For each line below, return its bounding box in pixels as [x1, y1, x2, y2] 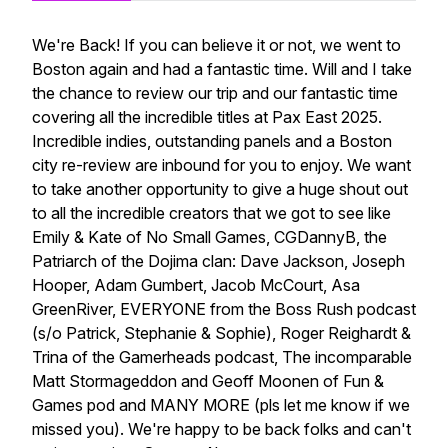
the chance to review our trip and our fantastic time [32, 83, 398, 103]
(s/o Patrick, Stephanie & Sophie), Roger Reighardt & [32, 323, 411, 343]
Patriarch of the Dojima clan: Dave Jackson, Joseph [32, 251, 405, 271]
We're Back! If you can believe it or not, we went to [32, 35, 401, 55]
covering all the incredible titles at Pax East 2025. [32, 107, 382, 127]
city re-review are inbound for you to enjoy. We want [32, 155, 411, 175]
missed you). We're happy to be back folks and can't [32, 419, 411, 439]
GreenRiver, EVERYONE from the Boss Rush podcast [32, 299, 416, 319]
